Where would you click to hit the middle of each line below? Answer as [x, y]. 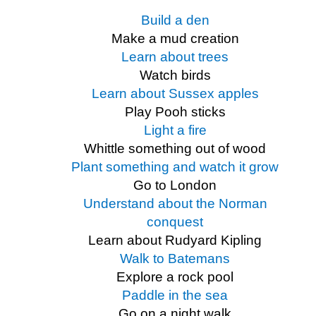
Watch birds [175, 75]
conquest [175, 222]
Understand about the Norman [175, 204]
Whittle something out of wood [175, 149]
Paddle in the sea [175, 296]
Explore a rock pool [175, 277]
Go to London [175, 186]
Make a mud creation [175, 39]
